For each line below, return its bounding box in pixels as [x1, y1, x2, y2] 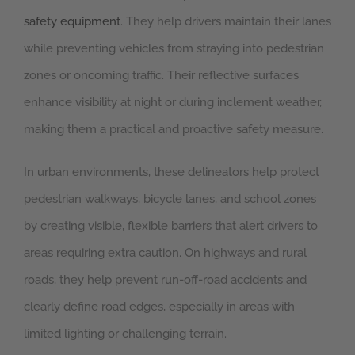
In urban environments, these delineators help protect [24, 164, 319, 179]
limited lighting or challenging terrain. [24, 326, 227, 341]
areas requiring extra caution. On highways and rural [24, 245, 307, 260]
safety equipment [24, 13, 120, 29]
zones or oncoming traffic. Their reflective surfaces [24, 67, 299, 82]
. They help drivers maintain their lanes [120, 13, 331, 29]
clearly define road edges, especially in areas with [24, 299, 295, 314]
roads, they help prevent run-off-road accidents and [24, 272, 307, 287]
